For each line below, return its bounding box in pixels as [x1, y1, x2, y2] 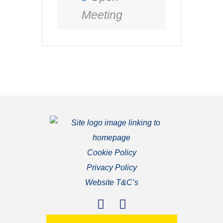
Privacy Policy [86, 163, 137, 172]
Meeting [82, 8, 122, 21]
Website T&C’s [85, 178, 138, 187]
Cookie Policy [87, 148, 136, 157]
